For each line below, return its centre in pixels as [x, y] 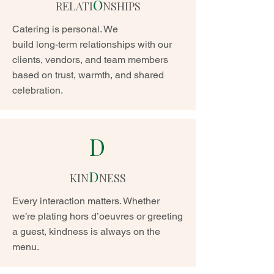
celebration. [38, 90]
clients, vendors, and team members [90, 60]
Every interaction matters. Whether [86, 201]
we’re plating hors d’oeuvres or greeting [98, 216]
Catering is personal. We [65, 29]
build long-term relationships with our [92, 44]
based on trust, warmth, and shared [88, 75]
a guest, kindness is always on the [86, 231]
